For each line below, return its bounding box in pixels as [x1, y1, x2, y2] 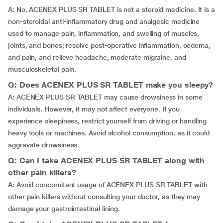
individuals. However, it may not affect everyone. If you [8, 105, 180, 113]
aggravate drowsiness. [8, 141, 80, 149]
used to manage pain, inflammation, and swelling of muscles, [8, 29, 200, 37]
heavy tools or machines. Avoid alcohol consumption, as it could [8, 129, 210, 137]
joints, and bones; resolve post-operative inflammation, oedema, [8, 41, 211, 49]
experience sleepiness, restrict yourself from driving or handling [8, 117, 207, 125]
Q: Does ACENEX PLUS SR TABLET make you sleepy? [8, 80, 214, 90]
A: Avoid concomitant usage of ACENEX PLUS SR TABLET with [8, 181, 208, 189]
